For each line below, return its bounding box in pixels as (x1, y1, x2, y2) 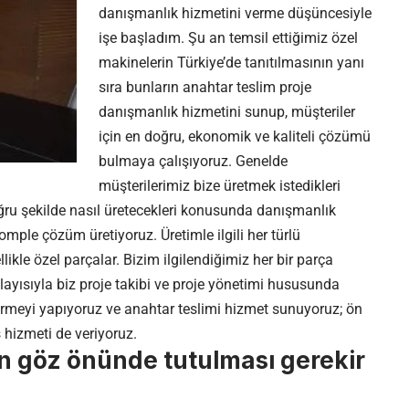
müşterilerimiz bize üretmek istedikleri (99, 177, 341, 195)
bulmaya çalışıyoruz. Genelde (99, 152, 288, 171)
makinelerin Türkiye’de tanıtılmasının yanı (99, 54, 364, 72)
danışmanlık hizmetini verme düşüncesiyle (99, 5, 372, 23)
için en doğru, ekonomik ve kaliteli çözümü (99, 128, 371, 146)
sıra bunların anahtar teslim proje (99, 79, 311, 97)
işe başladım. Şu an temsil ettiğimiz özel (99, 29, 358, 47)
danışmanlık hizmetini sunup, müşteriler (99, 103, 355, 121)
